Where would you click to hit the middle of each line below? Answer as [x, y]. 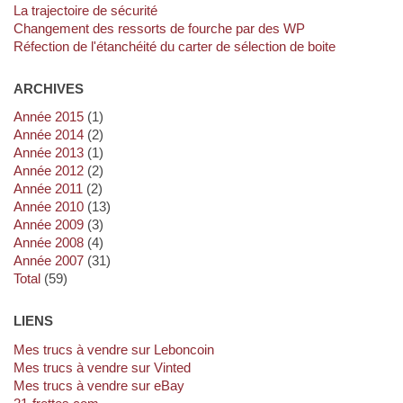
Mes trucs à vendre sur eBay [104, 386]
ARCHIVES [48, 88]
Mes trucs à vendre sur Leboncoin [119, 350]
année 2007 [53, 261]
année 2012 [53, 171]
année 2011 [52, 189]
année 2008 [53, 243]
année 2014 [53, 135]
